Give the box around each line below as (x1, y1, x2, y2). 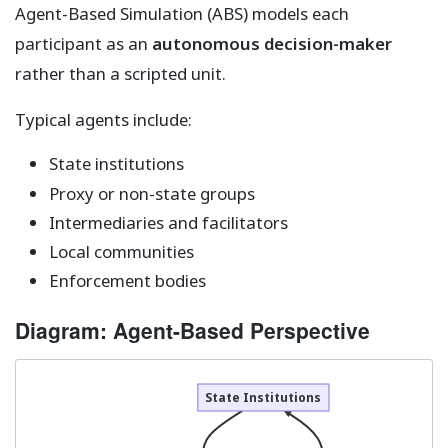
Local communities (48, 240, 194, 264)
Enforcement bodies (48, 269, 206, 293)
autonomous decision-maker (152, 32, 392, 56)
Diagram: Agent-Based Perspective (15, 315, 370, 346)
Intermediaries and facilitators (48, 210, 288, 234)
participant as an (15, 32, 152, 56)
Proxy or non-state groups (48, 181, 255, 205)
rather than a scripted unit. (15, 62, 226, 86)
